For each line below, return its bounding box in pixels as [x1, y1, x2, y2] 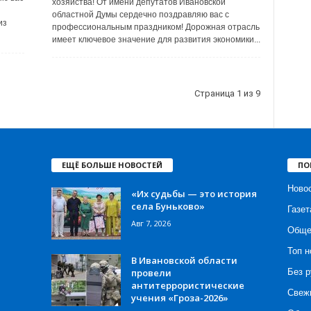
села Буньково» [131, 199, 205, 212]
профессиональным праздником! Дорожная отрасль [51, 22, 260, 32]
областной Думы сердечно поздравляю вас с [51, 10, 229, 19]
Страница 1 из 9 [194, 88, 260, 99]
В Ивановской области [131, 253, 237, 267]
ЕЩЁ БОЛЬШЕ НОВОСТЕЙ [61, 159, 162, 170]
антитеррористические [131, 278, 244, 292]
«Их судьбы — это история [131, 187, 257, 200]
